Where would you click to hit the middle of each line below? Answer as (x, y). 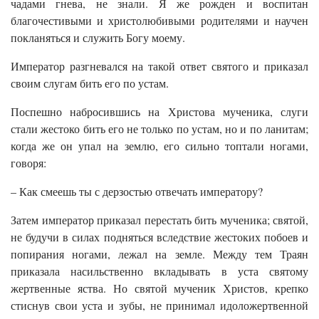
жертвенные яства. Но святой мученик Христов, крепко (159, 288)
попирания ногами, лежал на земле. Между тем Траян (159, 253)
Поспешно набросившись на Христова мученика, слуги (159, 111)
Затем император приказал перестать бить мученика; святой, (159, 219)
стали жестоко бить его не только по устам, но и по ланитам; (159, 128)
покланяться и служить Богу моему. (98, 37)
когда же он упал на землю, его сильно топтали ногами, (159, 145)
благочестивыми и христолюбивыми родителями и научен (159, 20)
